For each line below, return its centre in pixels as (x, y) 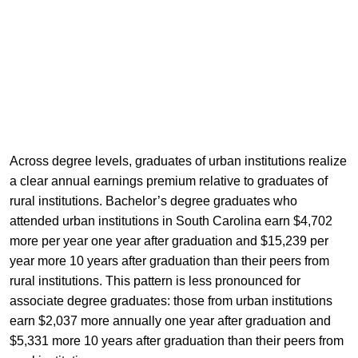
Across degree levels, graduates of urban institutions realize (178, 161)
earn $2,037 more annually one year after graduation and (170, 320)
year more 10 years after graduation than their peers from (169, 261)
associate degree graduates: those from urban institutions (171, 300)
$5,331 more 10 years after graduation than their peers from (176, 340)
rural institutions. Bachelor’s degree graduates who (153, 201)
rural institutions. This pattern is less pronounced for (155, 280)
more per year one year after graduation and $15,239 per (169, 241)
